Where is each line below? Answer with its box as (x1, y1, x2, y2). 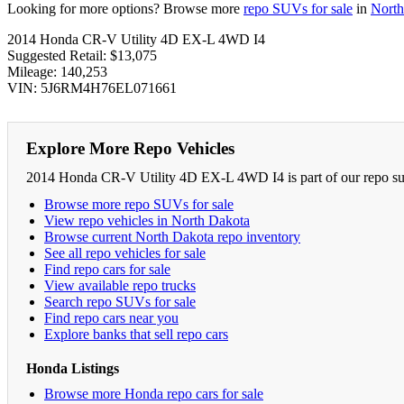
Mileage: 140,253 (7, 63, 107, 79)
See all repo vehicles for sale (44, 244, 206, 261)
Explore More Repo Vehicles (26, 138, 234, 158)
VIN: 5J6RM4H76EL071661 (7, 79, 177, 96)
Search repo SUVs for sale (44, 293, 196, 309)
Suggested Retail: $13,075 (7, 47, 157, 63)
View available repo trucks (44, 277, 196, 293)
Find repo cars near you (44, 309, 179, 326)
